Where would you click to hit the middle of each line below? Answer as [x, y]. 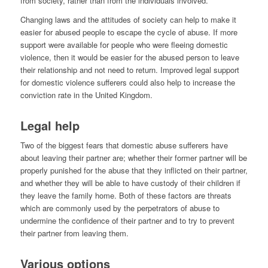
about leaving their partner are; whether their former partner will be [133, 157]
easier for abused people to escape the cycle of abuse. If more [129, 32]
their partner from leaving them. [74, 233]
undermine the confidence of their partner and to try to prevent [127, 220]
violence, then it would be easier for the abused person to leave [130, 57]
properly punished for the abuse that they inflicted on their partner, [134, 170]
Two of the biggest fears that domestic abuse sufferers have [124, 145]
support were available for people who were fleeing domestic [124, 44]
